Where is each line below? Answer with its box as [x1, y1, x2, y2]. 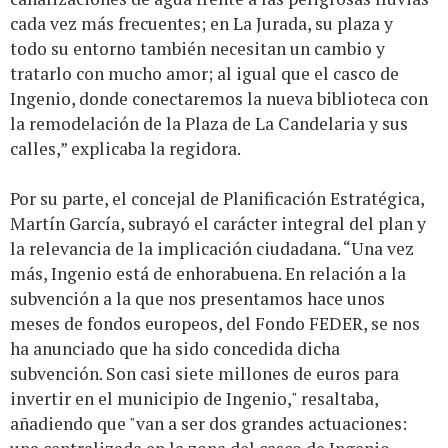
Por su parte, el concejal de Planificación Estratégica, [10, 186, 424, 210]
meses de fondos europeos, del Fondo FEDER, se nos [10, 311, 420, 335]
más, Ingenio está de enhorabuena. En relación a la [10, 261, 406, 285]
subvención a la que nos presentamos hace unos [10, 286, 385, 310]
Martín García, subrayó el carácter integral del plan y [10, 211, 426, 235]
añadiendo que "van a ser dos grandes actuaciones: [10, 411, 407, 435]
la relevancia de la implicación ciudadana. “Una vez [10, 236, 414, 260]
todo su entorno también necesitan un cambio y [10, 36, 385, 60]
